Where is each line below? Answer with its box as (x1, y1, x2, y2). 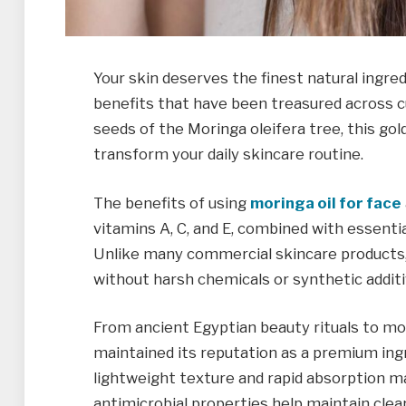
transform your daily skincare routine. (93, 145, 363, 163)
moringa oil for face (250, 193, 401, 212)
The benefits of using (93, 193, 250, 212)
